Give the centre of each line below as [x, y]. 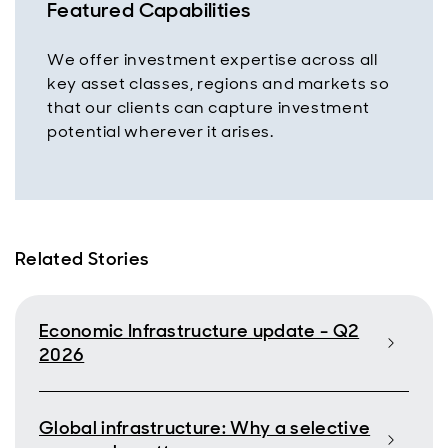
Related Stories [82, 259]
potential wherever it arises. [160, 131]
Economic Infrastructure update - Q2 [199, 331]
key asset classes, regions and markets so [218, 83]
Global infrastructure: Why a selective [205, 428]
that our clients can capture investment [208, 107]
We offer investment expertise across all [212, 59]
